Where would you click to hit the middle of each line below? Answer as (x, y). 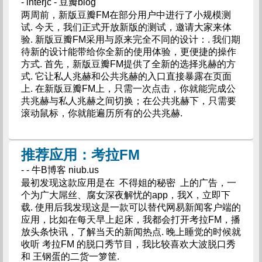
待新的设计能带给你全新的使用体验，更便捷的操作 (128, 52)
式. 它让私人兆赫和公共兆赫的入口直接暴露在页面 (126, 76)
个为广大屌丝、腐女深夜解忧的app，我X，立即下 (125, 195)
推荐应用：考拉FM (80, 155)
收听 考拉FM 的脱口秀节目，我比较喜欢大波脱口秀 (128, 244)
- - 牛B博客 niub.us (60, 170)
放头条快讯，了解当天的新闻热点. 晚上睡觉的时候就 (131, 232)
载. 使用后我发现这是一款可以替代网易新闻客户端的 (131, 207)
